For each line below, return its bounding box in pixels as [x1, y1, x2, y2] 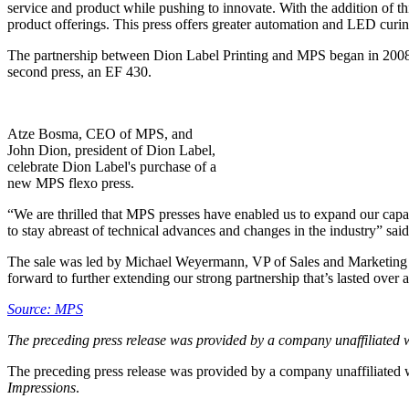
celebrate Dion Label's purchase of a [7, 159, 216, 175]
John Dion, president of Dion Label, [7, 142, 215, 159]
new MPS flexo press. [7, 175, 134, 192]
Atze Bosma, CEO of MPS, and [7, 126, 193, 142]
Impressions [7, 380, 76, 396]
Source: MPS [7, 301, 83, 318]
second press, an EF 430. [7, 64, 152, 80]
